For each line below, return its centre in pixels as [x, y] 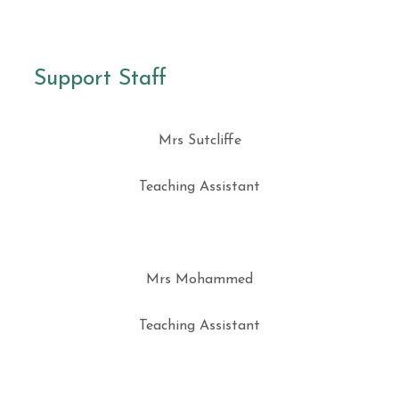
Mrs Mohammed [199, 280]
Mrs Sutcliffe [199, 141]
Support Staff [100, 79]
